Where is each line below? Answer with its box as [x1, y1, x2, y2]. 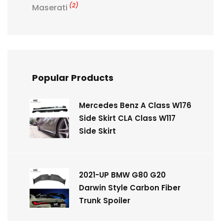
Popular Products [32, 71, 113, 84]
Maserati [32, 1, 68, 13]
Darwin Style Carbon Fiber [79, 182, 181, 193]
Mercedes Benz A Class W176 [79, 100, 191, 110]
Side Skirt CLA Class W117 [79, 112, 176, 123]
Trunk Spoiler [79, 195, 130, 206]
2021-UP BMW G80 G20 [79, 169, 166, 180]
